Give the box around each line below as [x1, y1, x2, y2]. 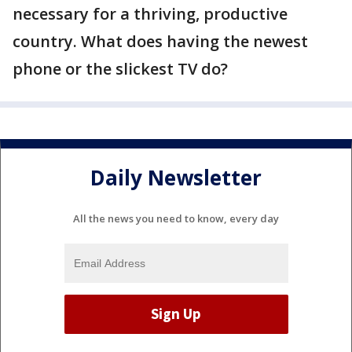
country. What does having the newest [13, 31, 308, 52]
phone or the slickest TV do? [13, 58, 228, 79]
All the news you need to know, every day [73, 211, 279, 225]
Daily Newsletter [90, 163, 262, 192]
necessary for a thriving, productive [13, 3, 288, 24]
